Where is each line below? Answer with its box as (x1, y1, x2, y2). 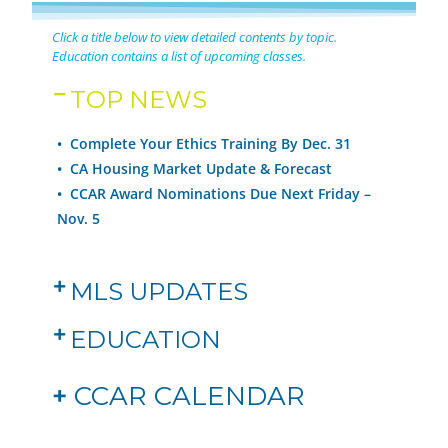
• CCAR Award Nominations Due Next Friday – (57, 184, 372, 203)
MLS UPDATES (69, 277, 248, 306)
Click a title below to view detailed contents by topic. (52, 28, 338, 46)
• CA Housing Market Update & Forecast (57, 159, 333, 178)
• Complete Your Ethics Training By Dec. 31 (57, 134, 352, 153)
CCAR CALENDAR (67, 380, 306, 412)
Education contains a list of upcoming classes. (52, 47, 307, 65)
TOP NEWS (69, 85, 207, 114)
